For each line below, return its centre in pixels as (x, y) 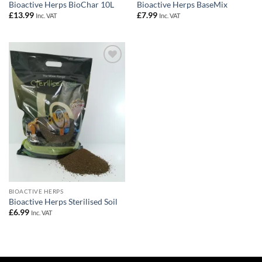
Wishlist (107, 80)
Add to (107, 71)
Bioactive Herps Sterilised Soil (63, 201)
